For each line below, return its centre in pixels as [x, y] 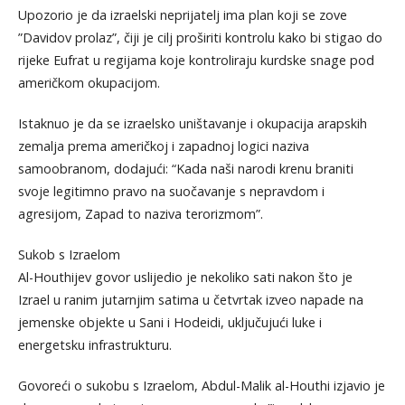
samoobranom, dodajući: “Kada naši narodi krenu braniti [185, 168]
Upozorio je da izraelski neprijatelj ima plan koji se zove [182, 14]
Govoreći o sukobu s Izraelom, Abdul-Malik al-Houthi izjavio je [201, 385]
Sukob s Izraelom [69, 254]
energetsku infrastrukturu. [94, 344]
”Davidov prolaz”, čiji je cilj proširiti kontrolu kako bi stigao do [200, 37]
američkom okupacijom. [89, 82]
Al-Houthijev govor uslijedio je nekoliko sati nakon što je [185, 277]
